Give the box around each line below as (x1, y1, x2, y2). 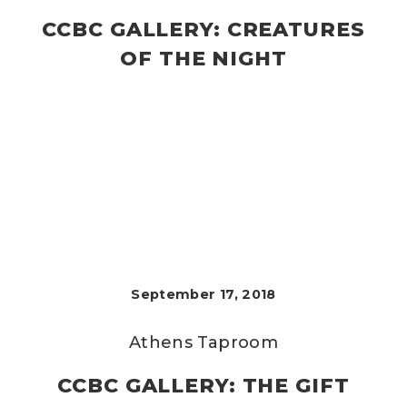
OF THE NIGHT (120, 46, 287, 71)
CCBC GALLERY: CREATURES (42, 17, 365, 42)
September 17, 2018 (131, 286, 276, 303)
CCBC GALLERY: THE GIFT (57, 373, 350, 398)
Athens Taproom (128, 333, 278, 352)
